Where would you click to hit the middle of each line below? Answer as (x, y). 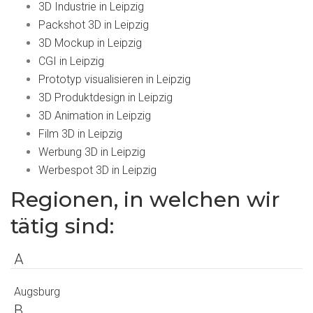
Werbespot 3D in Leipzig (97, 170)
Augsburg (37, 292)
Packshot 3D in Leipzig (94, 25)
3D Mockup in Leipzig (90, 43)
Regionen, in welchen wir (145, 200)
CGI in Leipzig (71, 61)
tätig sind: (62, 226)
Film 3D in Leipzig (80, 134)
